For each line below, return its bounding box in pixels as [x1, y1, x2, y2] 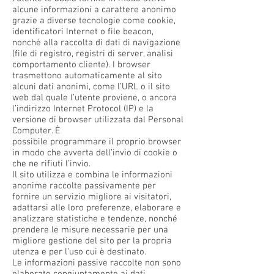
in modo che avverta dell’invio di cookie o [12, 147, 177, 158]
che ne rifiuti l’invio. [12, 158, 91, 169]
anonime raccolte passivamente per [12, 180, 156, 191]
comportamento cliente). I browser [12, 59, 150, 70]
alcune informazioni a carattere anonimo [12, 4, 176, 15]
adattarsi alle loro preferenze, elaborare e [12, 202, 181, 213]
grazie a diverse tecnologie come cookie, [12, 15, 176, 26]
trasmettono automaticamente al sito [12, 70, 162, 81]
